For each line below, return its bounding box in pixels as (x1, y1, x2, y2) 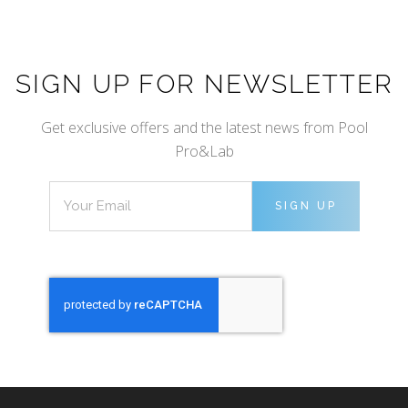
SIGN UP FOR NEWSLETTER (15, 68, 393, 99)
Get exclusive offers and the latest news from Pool (40, 117, 368, 138)
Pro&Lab (174, 140, 234, 161)
